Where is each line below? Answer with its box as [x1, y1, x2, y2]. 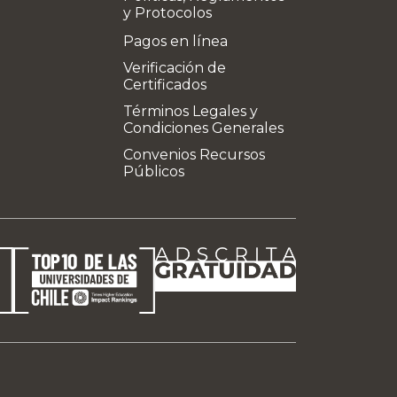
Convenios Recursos [123, 146, 265, 163]
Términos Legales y [123, 103, 258, 120]
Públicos [123, 163, 184, 180]
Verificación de [123, 59, 226, 76]
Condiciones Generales [123, 120, 284, 136]
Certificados [123, 76, 206, 93]
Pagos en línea [123, 33, 228, 50]
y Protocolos [123, 4, 212, 21]
